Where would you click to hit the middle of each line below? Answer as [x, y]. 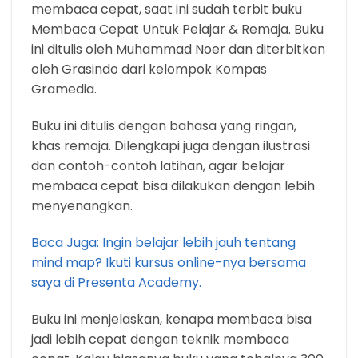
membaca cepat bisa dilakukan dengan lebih [173, 186]
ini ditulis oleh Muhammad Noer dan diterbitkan [178, 50]
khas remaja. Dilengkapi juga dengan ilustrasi [171, 146]
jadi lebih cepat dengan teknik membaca [160, 339]
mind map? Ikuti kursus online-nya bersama [169, 262]
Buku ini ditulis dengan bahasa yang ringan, [164, 126]
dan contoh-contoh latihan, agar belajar [158, 166]
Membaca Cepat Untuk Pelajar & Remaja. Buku [177, 30]
